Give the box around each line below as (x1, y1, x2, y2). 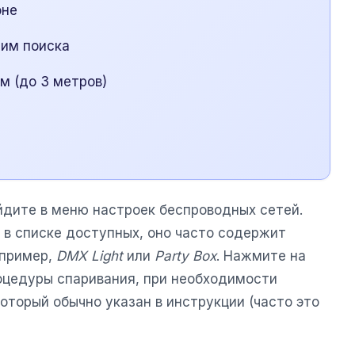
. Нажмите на (216, 248, 306, 265)
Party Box (155, 248, 216, 265)
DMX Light (56, 248, 123, 265)
